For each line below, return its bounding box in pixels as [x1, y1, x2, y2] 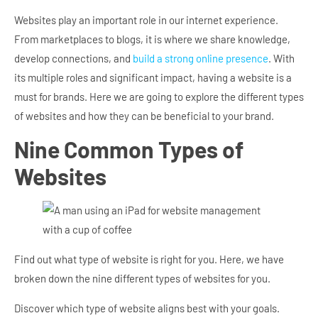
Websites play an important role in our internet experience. [14, 13, 278, 27]
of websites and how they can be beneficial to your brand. [14, 109, 274, 123]
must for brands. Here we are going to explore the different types [14, 90, 304, 104]
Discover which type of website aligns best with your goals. [14, 301, 280, 314]
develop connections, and [14, 52, 133, 65]
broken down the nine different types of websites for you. [14, 272, 270, 285]
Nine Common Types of [14, 136, 243, 163]
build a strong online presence [133, 52, 268, 65]
